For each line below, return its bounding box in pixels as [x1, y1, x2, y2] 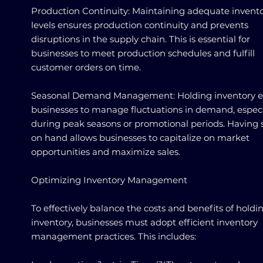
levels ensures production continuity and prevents [31, 19, 248, 31]
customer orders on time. [31, 62, 141, 73]
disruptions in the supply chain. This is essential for [31, 33, 250, 45]
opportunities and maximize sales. [31, 146, 180, 157]
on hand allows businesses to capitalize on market [31, 132, 249, 143]
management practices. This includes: [31, 231, 196, 242]
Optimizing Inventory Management [31, 174, 187, 186]
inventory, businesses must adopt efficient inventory [31, 217, 258, 228]
